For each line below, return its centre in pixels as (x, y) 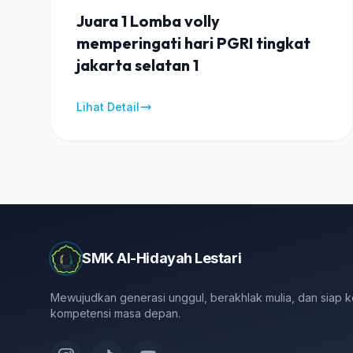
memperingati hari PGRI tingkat (193, 43)
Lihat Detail (108, 107)
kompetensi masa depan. (115, 313)
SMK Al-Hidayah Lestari (162, 258)
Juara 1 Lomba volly (148, 21)
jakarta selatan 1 (137, 65)
